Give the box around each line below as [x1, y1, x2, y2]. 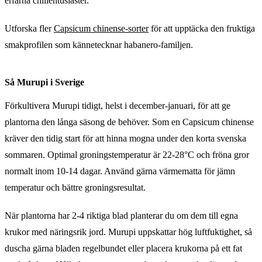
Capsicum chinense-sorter [54, 23, 149, 33]
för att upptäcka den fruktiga [149, 23, 255, 33]
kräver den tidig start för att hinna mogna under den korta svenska [5, 133, 246, 143]
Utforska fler [5, 23, 54, 33]
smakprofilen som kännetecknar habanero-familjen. [5, 39, 193, 50]
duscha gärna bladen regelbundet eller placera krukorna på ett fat [5, 243, 242, 253]
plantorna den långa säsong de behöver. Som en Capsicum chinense [5, 116, 254, 127]
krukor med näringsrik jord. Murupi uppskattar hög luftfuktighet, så [5, 226, 252, 237]
